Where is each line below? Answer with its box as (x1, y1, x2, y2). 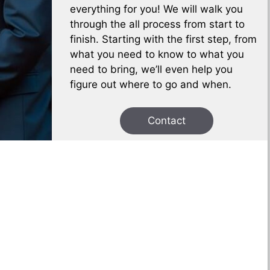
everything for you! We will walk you (70, 2, 243, 15)
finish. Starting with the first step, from (70, 33, 257, 45)
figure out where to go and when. (70, 78, 232, 90)
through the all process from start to (70, 17, 245, 30)
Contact (147, 115, 186, 127)
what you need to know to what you (70, 48, 245, 60)
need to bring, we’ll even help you (70, 63, 233, 75)
